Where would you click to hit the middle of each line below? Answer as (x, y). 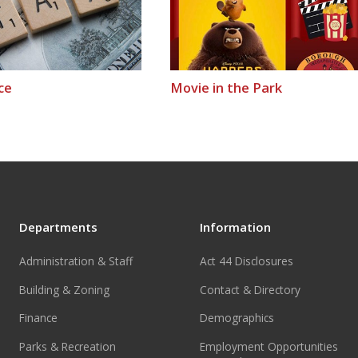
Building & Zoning (65, 289)
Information (236, 227)
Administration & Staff (76, 261)
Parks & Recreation (68, 346)
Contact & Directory (251, 289)
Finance (39, 318)
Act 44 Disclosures (247, 261)
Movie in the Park (226, 87)
